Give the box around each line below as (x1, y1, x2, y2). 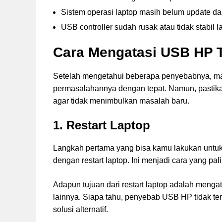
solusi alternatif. (53, 205, 108, 214)
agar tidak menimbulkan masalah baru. (53, 97, 189, 106)
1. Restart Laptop (53, 118, 150, 132)
